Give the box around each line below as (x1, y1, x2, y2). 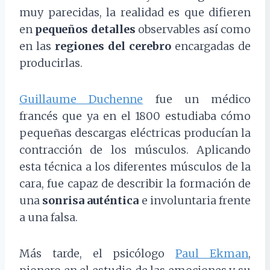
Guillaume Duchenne (19, 92, 143, 107)
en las (19, 39, 55, 54)
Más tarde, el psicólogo (19, 246, 176, 261)
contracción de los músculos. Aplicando (19, 143, 251, 157)
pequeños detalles (35, 22, 136, 37)
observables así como (135, 22, 251, 37)
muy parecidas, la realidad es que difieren (19, 5, 251, 20)
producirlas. (19, 56, 83, 71)
